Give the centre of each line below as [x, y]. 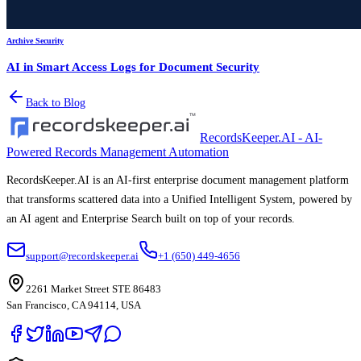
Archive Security [35, 41]
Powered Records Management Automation [118, 152]
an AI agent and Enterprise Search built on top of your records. [151, 219]
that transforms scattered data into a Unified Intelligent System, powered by [179, 200]
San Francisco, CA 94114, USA [74, 305]
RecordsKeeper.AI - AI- [261, 138]
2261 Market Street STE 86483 [93, 289]
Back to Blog [56, 103]
